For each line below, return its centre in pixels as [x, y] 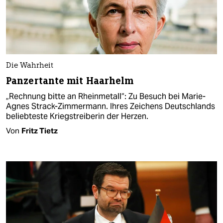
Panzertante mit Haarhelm [70, 81]
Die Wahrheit [30, 66]
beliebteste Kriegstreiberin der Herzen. [77, 116]
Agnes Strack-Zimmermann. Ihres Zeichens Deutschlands [111, 106]
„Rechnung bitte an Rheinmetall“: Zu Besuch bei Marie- [106, 96]
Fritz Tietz [40, 130]
